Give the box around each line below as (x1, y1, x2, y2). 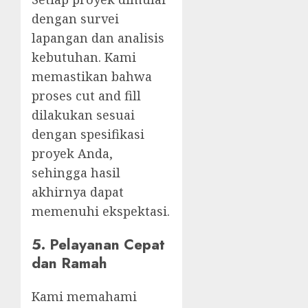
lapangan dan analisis (32, 30, 164, 47)
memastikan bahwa (32, 68, 152, 85)
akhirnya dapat (32, 184, 124, 201)
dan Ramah (32, 252, 107, 274)
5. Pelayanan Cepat (32, 234, 165, 256)
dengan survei (32, 10, 119, 27)
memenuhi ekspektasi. (32, 203, 170, 220)
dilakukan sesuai (32, 107, 135, 124)
